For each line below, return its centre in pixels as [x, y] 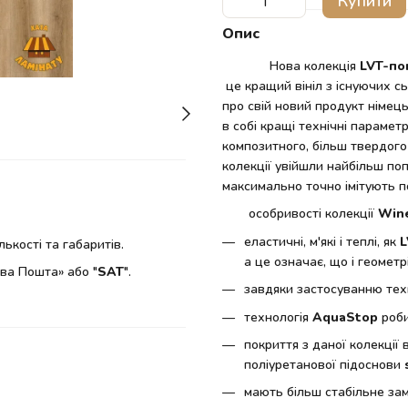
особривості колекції [302, 213]
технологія [278, 316]
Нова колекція [291, 65]
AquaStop [345, 316]
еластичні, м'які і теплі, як [322, 240]
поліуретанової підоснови [324, 363]
